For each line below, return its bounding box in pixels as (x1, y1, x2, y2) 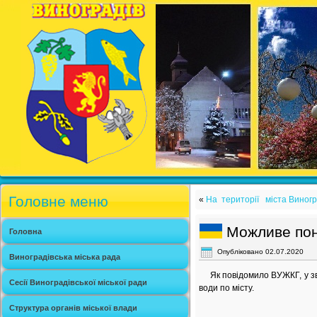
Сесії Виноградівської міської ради (9, 278, 147, 287)
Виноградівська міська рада (9, 253, 120, 261)
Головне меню (8, 193, 108, 209)
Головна (9, 227, 42, 236)
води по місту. (199, 283, 254, 294)
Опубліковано (217, 248, 263, 255)
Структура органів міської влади (9, 304, 137, 312)
